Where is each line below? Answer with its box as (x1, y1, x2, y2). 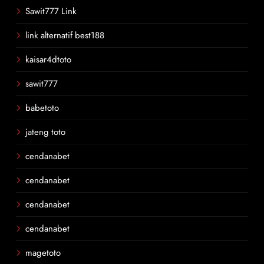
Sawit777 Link (25, 5, 77, 18)
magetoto (25, 246, 61, 259)
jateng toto (25, 126, 65, 138)
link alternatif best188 (25, 29, 104, 42)
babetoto (25, 101, 59, 114)
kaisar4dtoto (25, 53, 71, 66)
